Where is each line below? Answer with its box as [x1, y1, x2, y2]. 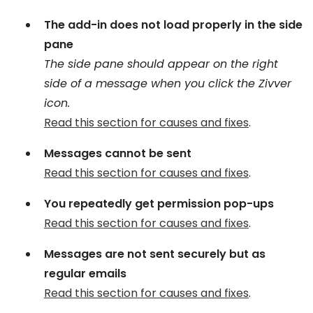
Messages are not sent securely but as [44, 246, 265, 262]
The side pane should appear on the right [44, 56, 278, 72]
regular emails [44, 265, 126, 282]
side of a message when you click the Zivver [44, 75, 291, 92]
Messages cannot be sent [44, 145, 191, 161]
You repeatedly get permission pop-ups [44, 196, 274, 212]
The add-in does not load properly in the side [44, 17, 303, 33]
